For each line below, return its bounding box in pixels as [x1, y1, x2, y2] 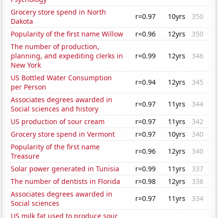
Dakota [11, 17, 34, 26]
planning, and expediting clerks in [11, 51, 124, 61]
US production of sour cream [11, 117, 105, 127]
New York [11, 60, 41, 70]
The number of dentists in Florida [11, 177, 121, 186]
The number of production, [11, 42, 100, 52]
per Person [11, 82, 47, 92]
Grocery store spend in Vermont [11, 129, 115, 139]
